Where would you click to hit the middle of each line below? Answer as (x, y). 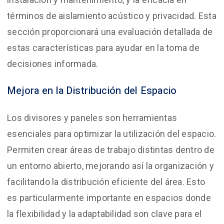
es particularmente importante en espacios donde (109, 197)
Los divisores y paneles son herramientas (92, 117)
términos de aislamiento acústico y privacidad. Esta (112, 15)
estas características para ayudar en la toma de (103, 47)
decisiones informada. (53, 63)
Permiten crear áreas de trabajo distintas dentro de (111, 149)
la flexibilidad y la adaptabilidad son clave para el (104, 213)
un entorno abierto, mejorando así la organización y (110, 165)
